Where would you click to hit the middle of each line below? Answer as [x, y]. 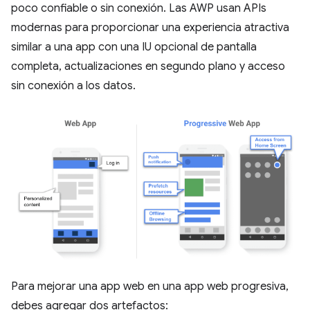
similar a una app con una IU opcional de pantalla [134, 47]
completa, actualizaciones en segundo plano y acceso [148, 66]
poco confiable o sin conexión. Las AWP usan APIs [139, 8]
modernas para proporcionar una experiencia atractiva [150, 28]
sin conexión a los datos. [73, 86]
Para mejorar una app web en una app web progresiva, [150, 287]
